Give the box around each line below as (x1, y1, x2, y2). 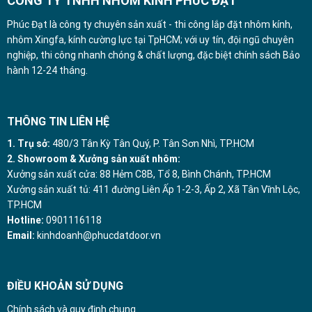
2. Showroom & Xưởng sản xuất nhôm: (6, 153, 180, 164)
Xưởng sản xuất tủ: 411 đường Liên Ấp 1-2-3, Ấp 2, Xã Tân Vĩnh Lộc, (6, 183, 300, 195)
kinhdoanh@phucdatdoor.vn (36, 229, 161, 241)
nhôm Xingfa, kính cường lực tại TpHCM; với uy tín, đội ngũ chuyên (6, 34, 294, 46)
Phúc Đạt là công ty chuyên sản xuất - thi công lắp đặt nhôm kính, (6, 19, 292, 31)
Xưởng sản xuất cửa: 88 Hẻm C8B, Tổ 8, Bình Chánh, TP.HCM (6, 168, 271, 180)
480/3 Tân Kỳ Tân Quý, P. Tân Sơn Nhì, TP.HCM (49, 137, 254, 149)
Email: (6, 229, 35, 241)
